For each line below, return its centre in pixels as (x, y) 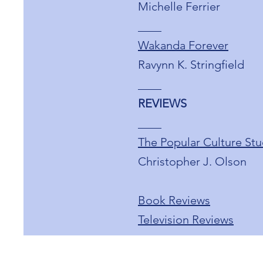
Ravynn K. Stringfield (191, 65)
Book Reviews (174, 200)
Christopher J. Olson (192, 161)
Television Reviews (186, 220)
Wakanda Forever (183, 45)
